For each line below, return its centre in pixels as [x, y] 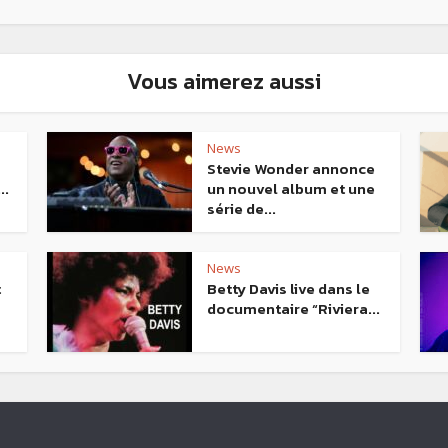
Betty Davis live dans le [288, 289]
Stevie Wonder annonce [291, 169]
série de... [241, 209]
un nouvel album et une [291, 189]
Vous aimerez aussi [224, 82]
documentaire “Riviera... [293, 309]
